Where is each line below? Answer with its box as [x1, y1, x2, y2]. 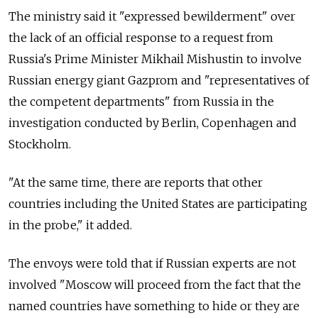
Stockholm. [9, 137, 74, 152]
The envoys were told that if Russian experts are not [9, 256, 296, 271]
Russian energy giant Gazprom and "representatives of [9, 73, 309, 88]
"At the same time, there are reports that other [9, 175, 263, 190]
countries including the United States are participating [9, 197, 307, 212]
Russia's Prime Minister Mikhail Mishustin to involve [9, 52, 302, 67]
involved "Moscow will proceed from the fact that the [9, 278, 301, 292]
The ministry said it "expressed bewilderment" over [9, 9, 295, 24]
